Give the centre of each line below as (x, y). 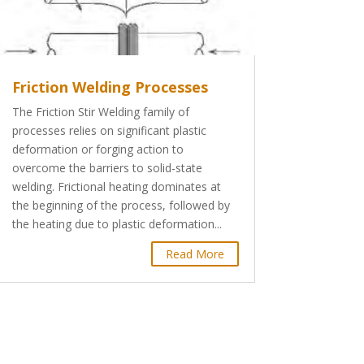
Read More (195, 254)
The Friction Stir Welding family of (100, 112)
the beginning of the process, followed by (121, 206)
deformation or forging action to (97, 149)
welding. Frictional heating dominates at (116, 187)
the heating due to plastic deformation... (117, 224)
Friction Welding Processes (110, 87)
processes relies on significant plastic (109, 131)
